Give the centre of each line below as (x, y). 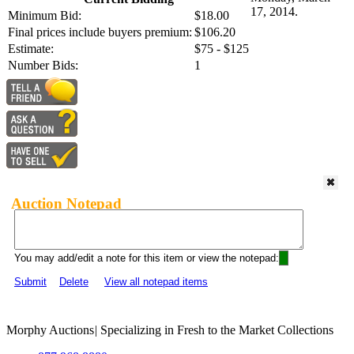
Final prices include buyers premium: (100, 32)
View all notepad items (156, 282)
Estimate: (31, 49)
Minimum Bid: (45, 16)
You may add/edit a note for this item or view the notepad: (147, 258)
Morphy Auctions (50, 330)
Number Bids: (43, 66)
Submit (30, 282)
